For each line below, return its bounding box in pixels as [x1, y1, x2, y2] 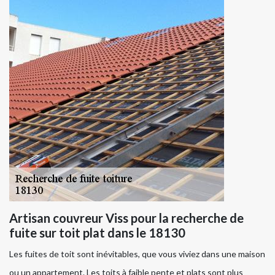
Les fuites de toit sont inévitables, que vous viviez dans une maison [9, 249, 265, 260]
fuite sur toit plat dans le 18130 [9, 225, 185, 241]
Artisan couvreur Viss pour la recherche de [9, 211, 244, 226]
